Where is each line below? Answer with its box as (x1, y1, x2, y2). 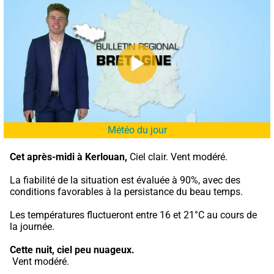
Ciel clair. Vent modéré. (127, 150, 228, 163)
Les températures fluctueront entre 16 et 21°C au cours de (10, 209, 257, 221)
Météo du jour (107, 124, 167, 136)
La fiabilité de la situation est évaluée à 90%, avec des (10, 174, 240, 186)
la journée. (10, 220, 54, 232)
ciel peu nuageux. (57, 243, 135, 256)
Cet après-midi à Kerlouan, (10, 150, 127, 163)
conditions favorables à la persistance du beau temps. (10, 185, 243, 198)
